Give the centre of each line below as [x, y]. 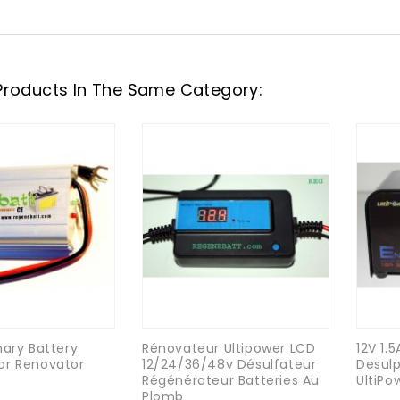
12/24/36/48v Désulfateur [229, 364]
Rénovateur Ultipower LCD [229, 348]
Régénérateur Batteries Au [231, 380]
